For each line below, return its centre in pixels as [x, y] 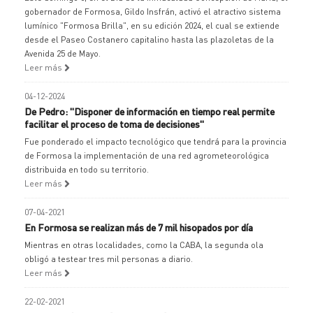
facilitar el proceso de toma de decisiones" [114, 124]
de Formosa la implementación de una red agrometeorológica [147, 155]
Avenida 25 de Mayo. [63, 53]
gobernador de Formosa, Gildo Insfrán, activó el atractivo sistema [153, 12]
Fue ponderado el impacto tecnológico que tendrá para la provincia [155, 141]
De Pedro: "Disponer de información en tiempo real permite [150, 111]
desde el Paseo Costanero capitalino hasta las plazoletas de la [149, 39]
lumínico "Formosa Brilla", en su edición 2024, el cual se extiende [152, 26]
